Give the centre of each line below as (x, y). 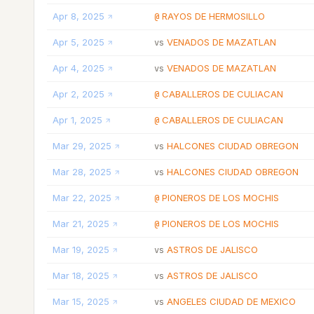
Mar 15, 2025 (81, 301)
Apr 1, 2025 (77, 120)
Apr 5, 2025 (78, 42)
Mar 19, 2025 (81, 250)
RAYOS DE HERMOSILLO (213, 16)
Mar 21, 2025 (81, 224)
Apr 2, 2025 (78, 94)
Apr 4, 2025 (78, 68)
